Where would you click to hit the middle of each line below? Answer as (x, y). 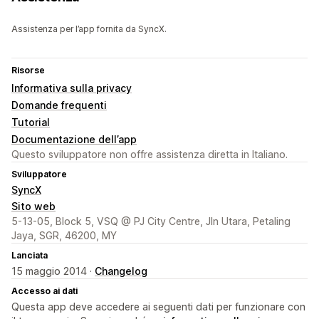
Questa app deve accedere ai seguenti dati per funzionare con (158, 307)
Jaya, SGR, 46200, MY (64, 236)
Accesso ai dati (45, 291)
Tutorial (31, 122)
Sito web (33, 206)
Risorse (28, 70)
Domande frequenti (59, 105)
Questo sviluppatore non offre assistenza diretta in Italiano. (150, 155)
